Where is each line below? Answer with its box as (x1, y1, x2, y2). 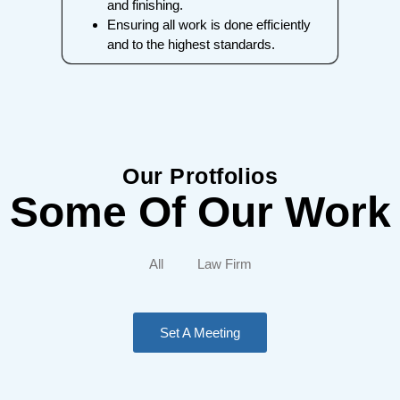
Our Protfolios (122, 163, 278, 189)
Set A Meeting (160, 324, 240, 340)
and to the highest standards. (107, 37, 275, 53)
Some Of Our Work (9, 188, 391, 237)
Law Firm (196, 255, 252, 271)
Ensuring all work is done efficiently (107, 17, 311, 33)
